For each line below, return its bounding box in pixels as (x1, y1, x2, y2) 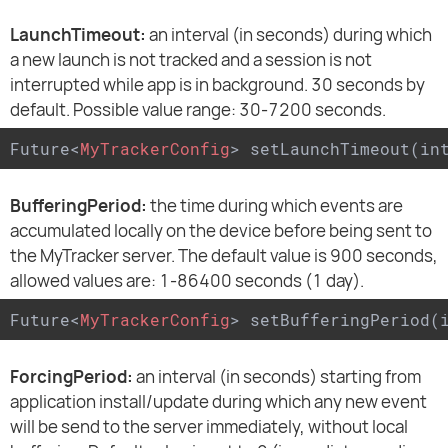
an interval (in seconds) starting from (133, 365, 421, 389)
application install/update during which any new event (10, 390, 427, 414)
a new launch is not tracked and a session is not (10, 48, 372, 72)
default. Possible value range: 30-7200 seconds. (10, 98, 386, 122)
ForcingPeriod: (10, 365, 133, 389)
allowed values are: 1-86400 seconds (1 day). (10, 269, 364, 293)
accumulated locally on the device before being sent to (10, 219, 432, 243)
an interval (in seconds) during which (146, 23, 432, 47)
